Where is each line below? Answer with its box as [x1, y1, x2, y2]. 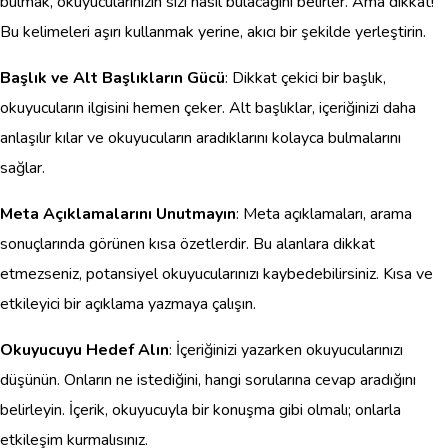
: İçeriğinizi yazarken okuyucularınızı [169, 338, 403, 361]
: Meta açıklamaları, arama [236, 202, 412, 225]
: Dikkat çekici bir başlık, [225, 66, 386, 89]
